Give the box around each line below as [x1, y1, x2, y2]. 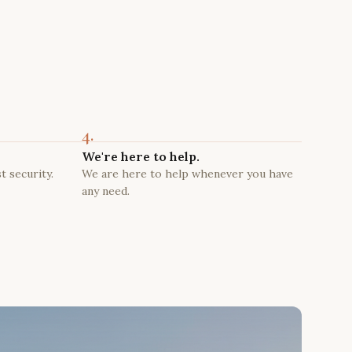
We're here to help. [82, 148, 200, 164]
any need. [82, 184, 130, 198]
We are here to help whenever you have [82, 167, 293, 181]
